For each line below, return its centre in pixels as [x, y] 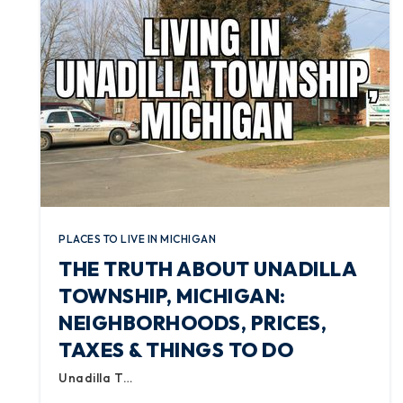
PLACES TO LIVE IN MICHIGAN [137, 239]
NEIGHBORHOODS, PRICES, [193, 323]
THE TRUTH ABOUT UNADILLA [207, 269]
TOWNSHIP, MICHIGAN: [172, 296]
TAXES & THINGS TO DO [176, 350]
